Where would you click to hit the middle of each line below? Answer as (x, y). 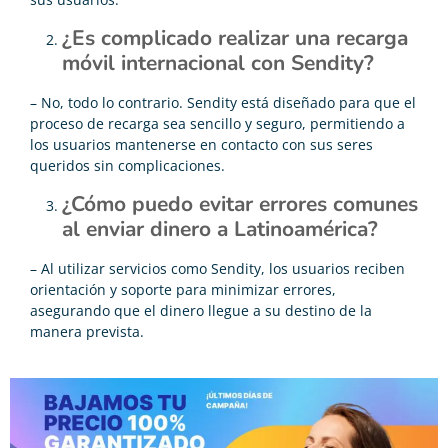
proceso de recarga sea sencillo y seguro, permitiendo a (217, 123)
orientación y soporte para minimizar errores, (183, 289)
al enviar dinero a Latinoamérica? (220, 228)
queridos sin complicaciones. (127, 165)
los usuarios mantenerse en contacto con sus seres (201, 144)
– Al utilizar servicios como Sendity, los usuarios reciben (217, 268)
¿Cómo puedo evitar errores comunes (240, 203)
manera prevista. (87, 331)
